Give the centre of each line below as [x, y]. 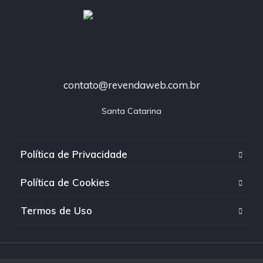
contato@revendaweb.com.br [131, 85]
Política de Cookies [65, 183]
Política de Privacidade [74, 154]
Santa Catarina [131, 111]
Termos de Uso [56, 211]
